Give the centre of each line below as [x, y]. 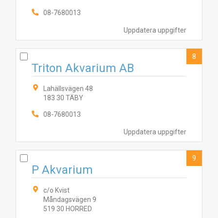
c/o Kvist [56, 190]
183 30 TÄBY [63, 98]
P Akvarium [62, 170]
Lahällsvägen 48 [68, 89]
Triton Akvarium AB [83, 68]
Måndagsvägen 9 [70, 200]
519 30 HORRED [68, 209]
